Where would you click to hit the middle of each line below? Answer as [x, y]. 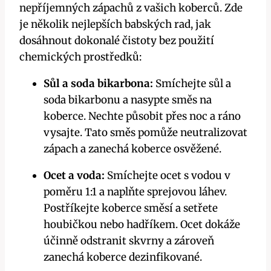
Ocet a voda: [74, 176]
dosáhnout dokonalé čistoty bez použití [117, 41]
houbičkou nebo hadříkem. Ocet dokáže [142, 225]
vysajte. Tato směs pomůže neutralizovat [145, 133]
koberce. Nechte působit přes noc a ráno [142, 116]
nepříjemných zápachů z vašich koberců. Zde [131, 8]
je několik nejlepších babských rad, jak [115, 24]
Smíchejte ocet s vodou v [168, 176]
